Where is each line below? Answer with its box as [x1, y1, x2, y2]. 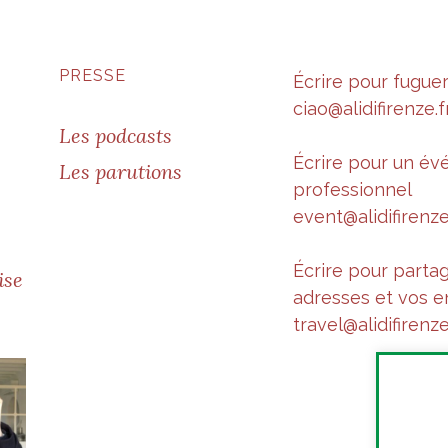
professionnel [292, 179, 412, 200]
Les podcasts [59, 123, 172, 148]
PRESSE [59, 66, 126, 85]
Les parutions [59, 159, 182, 184]
